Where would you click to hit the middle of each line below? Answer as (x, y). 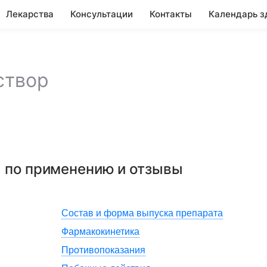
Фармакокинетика (100, 232)
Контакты (171, 14)
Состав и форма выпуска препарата (142, 213)
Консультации (102, 14)
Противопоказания (103, 250)
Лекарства (30, 14)
